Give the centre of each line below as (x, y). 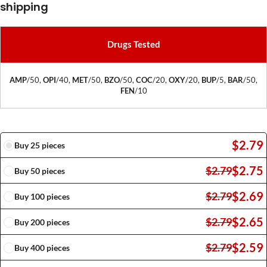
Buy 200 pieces (42, 222)
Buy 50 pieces (40, 170)
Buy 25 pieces (40, 145)
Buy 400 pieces (42, 247)
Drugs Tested (133, 44)
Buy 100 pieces (42, 196)
